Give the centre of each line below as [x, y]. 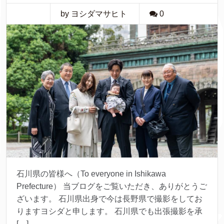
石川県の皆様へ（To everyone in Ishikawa [91, 173]
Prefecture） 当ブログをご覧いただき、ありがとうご [112, 186]
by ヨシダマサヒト [94, 14]
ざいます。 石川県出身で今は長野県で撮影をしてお [109, 198]
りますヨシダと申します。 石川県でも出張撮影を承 [109, 211]
